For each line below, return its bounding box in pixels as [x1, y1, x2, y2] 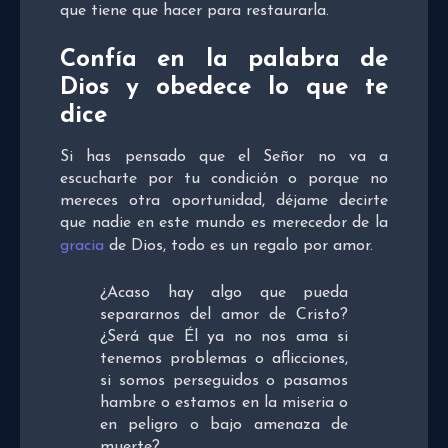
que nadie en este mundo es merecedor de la [60, 215, 388, 232]
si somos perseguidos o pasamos [100, 373, 348, 390]
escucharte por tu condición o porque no [60, 171, 388, 188]
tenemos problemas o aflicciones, [100, 351, 348, 368]
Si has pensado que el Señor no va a [60, 149, 388, 166]
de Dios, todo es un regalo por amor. [104, 238, 373, 255]
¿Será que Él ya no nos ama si [100, 329, 348, 346]
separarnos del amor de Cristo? [100, 307, 348, 324]
